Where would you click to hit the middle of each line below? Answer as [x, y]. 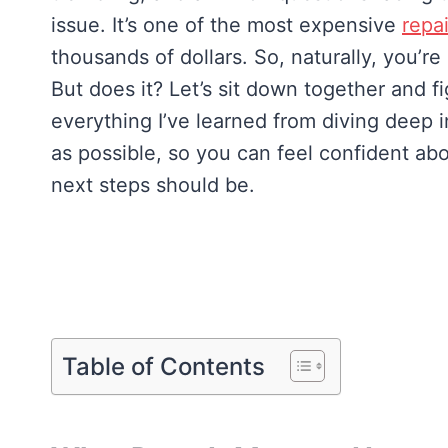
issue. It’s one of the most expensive [226, 25]
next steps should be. [153, 185]
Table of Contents [163, 366]
